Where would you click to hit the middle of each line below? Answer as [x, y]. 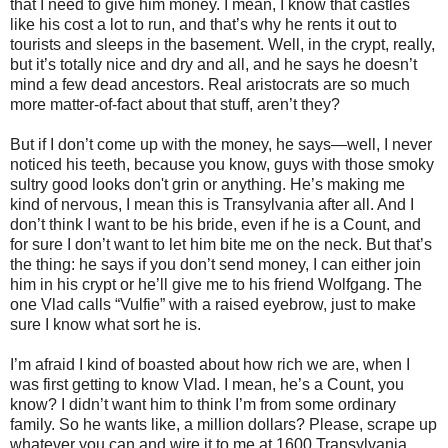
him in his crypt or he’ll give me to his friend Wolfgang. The [216, 284]
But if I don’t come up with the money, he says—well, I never [221, 144]
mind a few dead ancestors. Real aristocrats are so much [210, 84]
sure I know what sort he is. [105, 324]
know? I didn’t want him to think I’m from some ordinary [203, 404]
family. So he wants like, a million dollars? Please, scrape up [223, 424]
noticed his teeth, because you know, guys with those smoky [222, 164]
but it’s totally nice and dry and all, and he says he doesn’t [213, 64]
